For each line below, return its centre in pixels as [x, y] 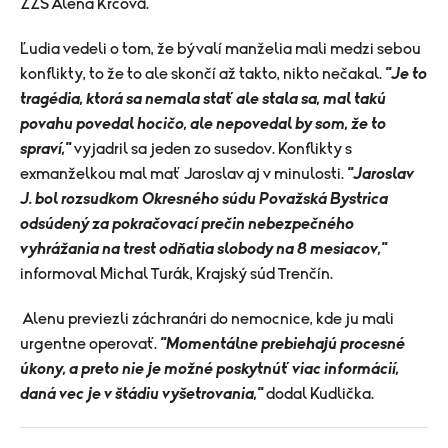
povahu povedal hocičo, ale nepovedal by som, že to [203, 124]
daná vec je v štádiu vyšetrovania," [141, 394]
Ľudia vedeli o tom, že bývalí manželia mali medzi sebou [220, 49]
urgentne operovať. [88, 344]
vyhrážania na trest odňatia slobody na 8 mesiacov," [203, 249]
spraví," [45, 149]
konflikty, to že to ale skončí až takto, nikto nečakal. [202, 74]
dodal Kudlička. [320, 394]
